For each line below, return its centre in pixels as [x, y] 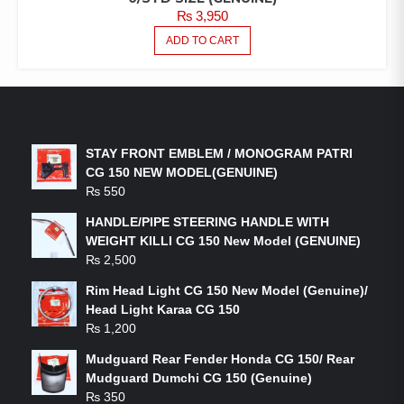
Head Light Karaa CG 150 [163, 309]
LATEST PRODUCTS [134, 113]
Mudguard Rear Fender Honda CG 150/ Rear [220, 358]
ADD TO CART [202, 40]
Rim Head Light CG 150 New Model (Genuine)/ [227, 290]
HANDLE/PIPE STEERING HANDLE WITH [207, 221]
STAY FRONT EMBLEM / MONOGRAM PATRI [219, 153]
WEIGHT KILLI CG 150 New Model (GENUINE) [223, 240]
